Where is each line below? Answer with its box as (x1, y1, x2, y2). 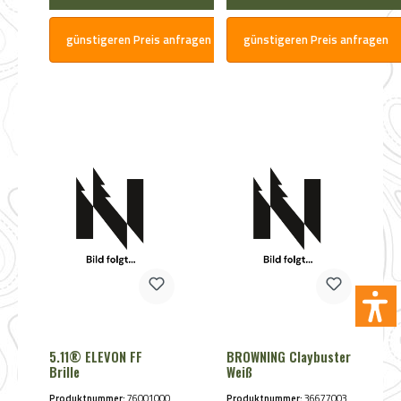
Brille (48, 363, 80, 382)
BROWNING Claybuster (226, 347, 351, 367)
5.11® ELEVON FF (48, 347, 142, 367)
